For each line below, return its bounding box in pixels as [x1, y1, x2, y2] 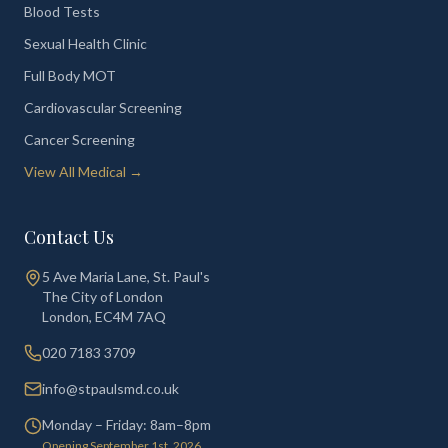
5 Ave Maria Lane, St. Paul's [42, 268, 210, 285]
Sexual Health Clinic [24, 35, 147, 52]
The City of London [42, 288, 163, 305]
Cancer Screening [24, 131, 135, 148]
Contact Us [24, 225, 114, 249]
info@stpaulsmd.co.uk [42, 380, 179, 397]
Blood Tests [24, 3, 100, 20]
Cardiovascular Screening [24, 99, 182, 116]
